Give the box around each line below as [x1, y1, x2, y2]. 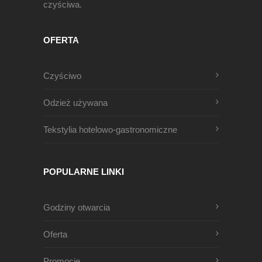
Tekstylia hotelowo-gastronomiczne [43, 125, 177, 135]
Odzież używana [43, 98, 108, 108]
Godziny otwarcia [43, 202, 110, 212]
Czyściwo [43, 71, 81, 81]
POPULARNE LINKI [43, 167, 124, 177]
